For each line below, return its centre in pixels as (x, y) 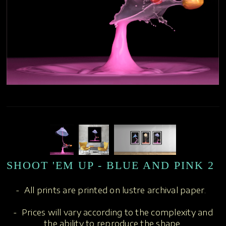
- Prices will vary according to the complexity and (113, 213)
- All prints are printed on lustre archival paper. (113, 190)
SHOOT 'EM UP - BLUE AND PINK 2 (111, 165)
